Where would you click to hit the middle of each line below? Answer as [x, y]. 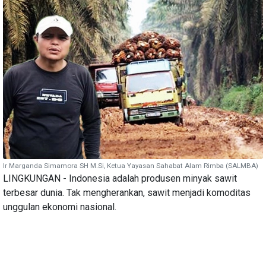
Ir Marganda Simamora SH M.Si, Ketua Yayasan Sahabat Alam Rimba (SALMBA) [131, 165]
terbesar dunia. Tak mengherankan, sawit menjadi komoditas [127, 192]
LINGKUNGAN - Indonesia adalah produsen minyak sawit [120, 178]
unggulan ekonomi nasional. [60, 207]
